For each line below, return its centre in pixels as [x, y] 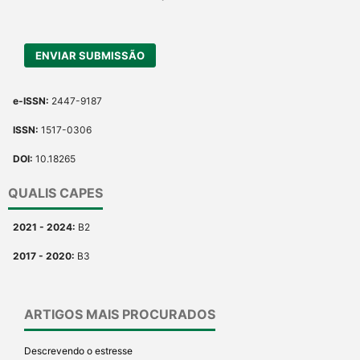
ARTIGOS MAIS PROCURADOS [120, 315]
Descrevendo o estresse [78, 351]
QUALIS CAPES [55, 193]
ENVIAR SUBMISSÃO [90, 56]
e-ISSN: [29, 101]
